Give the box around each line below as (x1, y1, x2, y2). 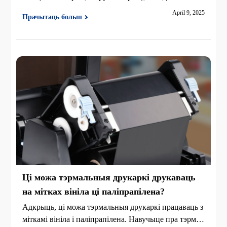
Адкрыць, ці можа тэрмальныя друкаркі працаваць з (22, 202, 204, 211)
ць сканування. (22, 16, 75, 25)
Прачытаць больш (22, 13, 83, 21)
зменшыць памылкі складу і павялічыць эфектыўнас (22, 4, 204, 13)
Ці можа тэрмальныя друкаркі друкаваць (22, 172, 196, 182)
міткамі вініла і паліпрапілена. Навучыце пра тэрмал (22, 214, 204, 223)
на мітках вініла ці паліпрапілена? (22, 186, 165, 197)
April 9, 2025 (172, 9, 205, 17)
